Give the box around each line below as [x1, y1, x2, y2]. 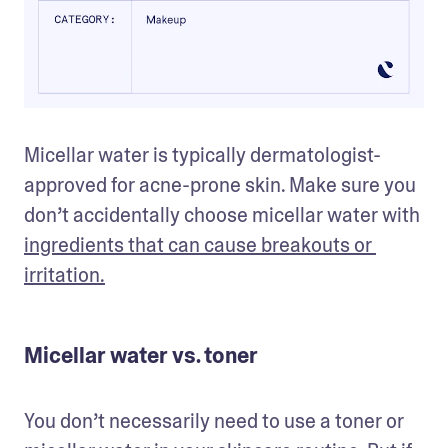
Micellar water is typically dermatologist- [24, 142, 381, 168]
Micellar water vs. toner [24, 342, 258, 370]
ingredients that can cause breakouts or [24, 232, 372, 258]
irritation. [24, 262, 105, 288]
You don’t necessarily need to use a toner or [24, 408, 404, 434]
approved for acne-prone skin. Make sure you [24, 172, 416, 198]
